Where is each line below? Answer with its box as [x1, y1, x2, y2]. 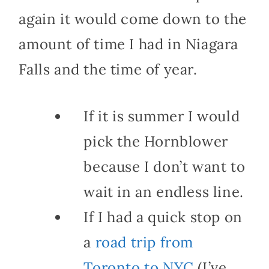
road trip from [91, 232, 193, 252]
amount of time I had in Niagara [19, 34, 238, 53]
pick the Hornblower [83, 131, 228, 151]
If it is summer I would [83, 106, 240, 125]
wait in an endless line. [83, 182, 244, 201]
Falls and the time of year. [19, 59, 198, 79]
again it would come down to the [19, 9, 247, 28]
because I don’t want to [83, 157, 246, 176]
